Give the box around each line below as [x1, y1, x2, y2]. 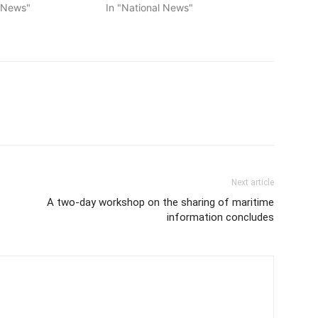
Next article [231, 177, 274, 187]
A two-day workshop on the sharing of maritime [47, 195, 274, 209]
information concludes [167, 210, 274, 224]
